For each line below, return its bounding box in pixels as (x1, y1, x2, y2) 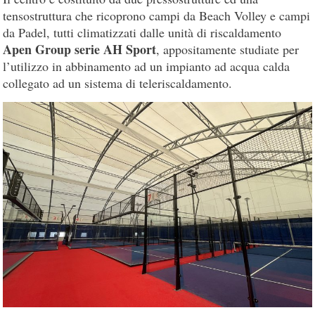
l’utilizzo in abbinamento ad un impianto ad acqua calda (3, 57, 290, 75)
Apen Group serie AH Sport (3, 39, 157, 58)
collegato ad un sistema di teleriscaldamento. (3, 74, 233, 91)
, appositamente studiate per (156, 40, 300, 58)
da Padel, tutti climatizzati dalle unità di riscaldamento (3, 23, 282, 41)
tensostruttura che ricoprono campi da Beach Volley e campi (3, 6, 311, 24)
